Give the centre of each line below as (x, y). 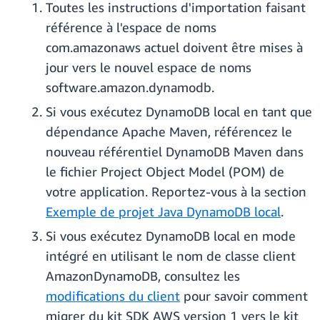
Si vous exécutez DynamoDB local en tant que (179, 112)
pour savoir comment (244, 296)
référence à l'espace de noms (131, 27)
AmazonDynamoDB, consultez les (143, 276)
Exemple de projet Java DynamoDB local (163, 212)
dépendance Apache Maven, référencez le (169, 132)
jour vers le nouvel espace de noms (149, 67)
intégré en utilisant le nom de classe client (171, 256)
